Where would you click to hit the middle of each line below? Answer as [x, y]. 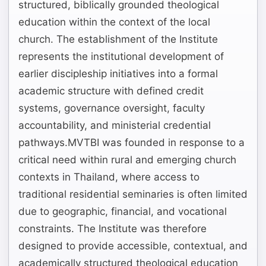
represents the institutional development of [121, 57]
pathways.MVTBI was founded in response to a [132, 143]
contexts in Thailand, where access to [109, 177]
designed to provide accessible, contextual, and [133, 246]
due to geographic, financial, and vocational [123, 212]
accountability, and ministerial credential [115, 126]
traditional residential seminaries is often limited [133, 194]
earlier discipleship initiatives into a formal [118, 74]
